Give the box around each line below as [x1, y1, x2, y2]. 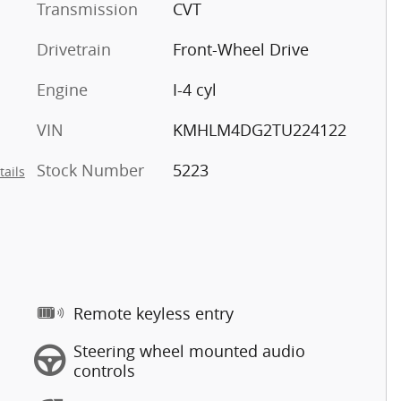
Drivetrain [37, 38, 111, 60]
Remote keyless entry [73, 302, 234, 324]
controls [73, 359, 135, 381]
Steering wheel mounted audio [73, 339, 305, 362]
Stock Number [37, 159, 144, 181]
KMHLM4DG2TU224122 [172, 119, 346, 141]
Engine [37, 79, 88, 100]
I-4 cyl [172, 79, 217, 100]
